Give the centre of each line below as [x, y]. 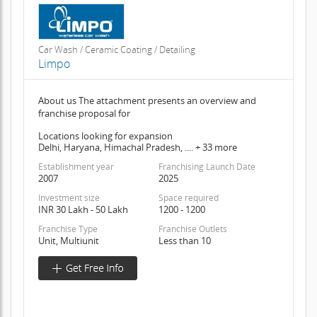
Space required [188, 197]
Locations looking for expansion [105, 136]
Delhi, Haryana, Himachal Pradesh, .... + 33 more [137, 147]
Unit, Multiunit [68, 240]
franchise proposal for [84, 113]
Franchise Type [68, 229]
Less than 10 [184, 240]
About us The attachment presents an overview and [147, 100]
